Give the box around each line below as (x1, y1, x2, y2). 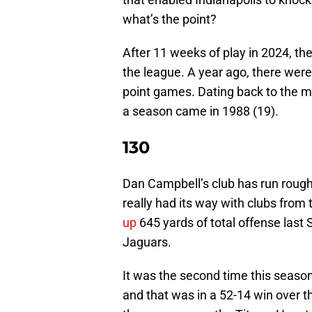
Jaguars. (123, 235, 171, 250)
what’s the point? (123, 12, 217, 27)
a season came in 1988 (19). (123, 104, 279, 119)
